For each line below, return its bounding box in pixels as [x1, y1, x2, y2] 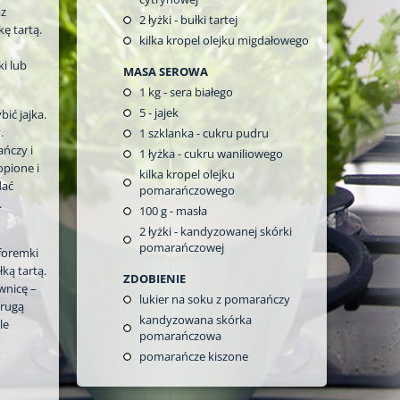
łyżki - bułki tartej [146, 11, 237, 28]
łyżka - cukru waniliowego [146, 145, 283, 162]
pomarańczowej [139, 238, 224, 255]
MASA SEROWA [123, 62, 208, 79]
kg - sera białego [146, 83, 233, 100]
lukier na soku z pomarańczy [139, 290, 290, 307]
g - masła [158, 202, 207, 219]
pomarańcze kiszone [139, 347, 248, 364]
